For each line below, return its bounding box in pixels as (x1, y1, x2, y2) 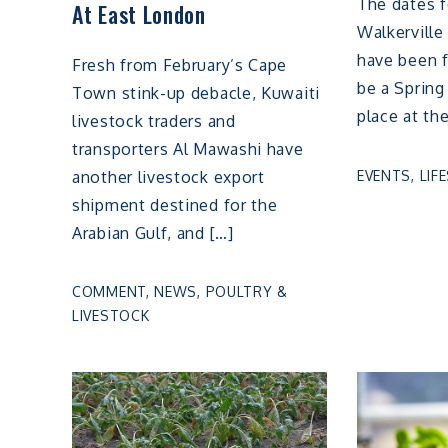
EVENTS (356, 166, 412, 184)
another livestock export (72, 167, 265, 188)
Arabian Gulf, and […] (72, 223, 234, 244)
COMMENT (72, 283, 146, 301)
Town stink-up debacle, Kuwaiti (72, 83, 320, 104)
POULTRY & (205, 283, 288, 301)
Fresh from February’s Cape (72, 55, 288, 76)
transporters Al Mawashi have (72, 139, 304, 160)
